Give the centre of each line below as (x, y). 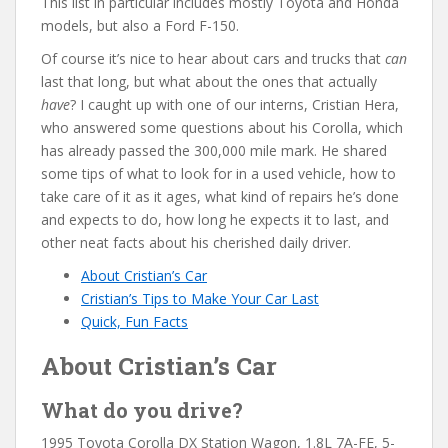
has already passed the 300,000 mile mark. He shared (214, 150)
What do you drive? (142, 410)
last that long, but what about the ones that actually (209, 81)
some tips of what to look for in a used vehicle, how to (218, 173)
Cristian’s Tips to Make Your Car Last (200, 298)
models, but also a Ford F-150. (140, 25)
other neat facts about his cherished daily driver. (196, 242)
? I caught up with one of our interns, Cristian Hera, (234, 104)
